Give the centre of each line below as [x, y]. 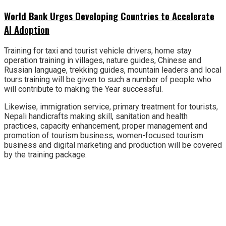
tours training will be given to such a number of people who [108, 79]
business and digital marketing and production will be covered [113, 145]
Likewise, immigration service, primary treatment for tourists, [111, 106]
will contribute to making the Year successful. [83, 89]
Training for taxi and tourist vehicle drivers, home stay [98, 50]
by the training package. [45, 154]
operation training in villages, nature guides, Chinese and [103, 60]
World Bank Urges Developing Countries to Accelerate [109, 16]
